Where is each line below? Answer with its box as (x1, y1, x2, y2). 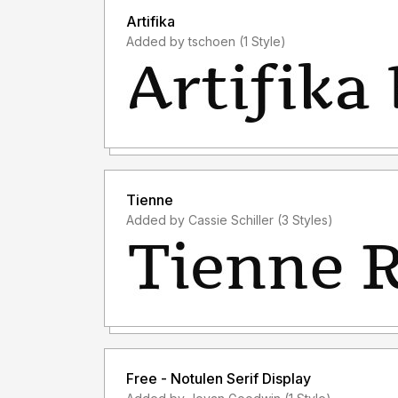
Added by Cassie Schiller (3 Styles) (277, 211, 333, 227)
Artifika (126, 12, 175, 30)
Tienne (126, 190, 173, 209)
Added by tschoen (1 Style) (239, 33, 286, 49)
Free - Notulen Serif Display (126, 369, 311, 387)
